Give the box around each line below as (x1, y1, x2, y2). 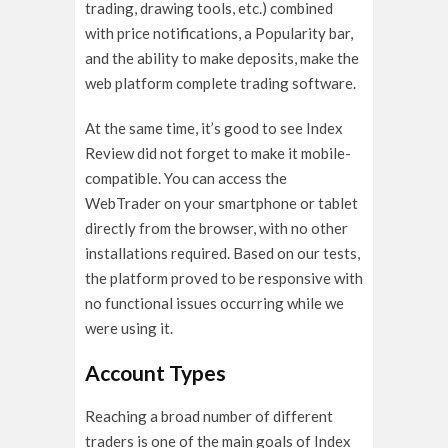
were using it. (85, 319, 173, 338)
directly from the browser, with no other (85, 219, 348, 238)
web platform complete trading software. (85, 74, 356, 93)
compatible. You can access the (85, 169, 287, 188)
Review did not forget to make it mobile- (85, 144, 351, 163)
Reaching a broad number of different (85, 407, 333, 426)
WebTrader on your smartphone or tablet (85, 194, 358, 213)
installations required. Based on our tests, (85, 244, 360, 263)
